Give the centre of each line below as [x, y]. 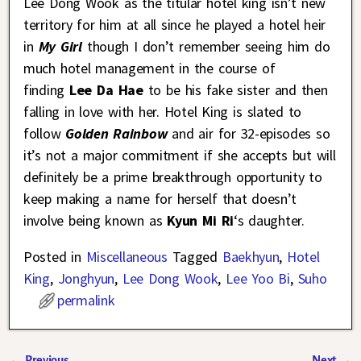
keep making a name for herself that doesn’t [160, 199]
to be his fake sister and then [235, 90]
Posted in [52, 257]
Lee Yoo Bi [258, 279]
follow [42, 134]
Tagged [195, 257]
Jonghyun [86, 279]
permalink [86, 301]
